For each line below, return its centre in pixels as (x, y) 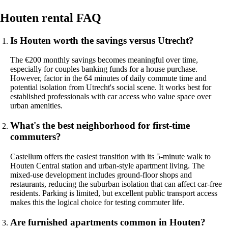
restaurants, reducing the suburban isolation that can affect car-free (116, 184)
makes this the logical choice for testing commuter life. (97, 202)
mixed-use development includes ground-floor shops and (101, 175)
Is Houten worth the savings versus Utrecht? (102, 40)
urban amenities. (36, 106)
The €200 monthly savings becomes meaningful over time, (104, 60)
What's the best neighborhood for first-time (100, 126)
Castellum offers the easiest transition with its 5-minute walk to (110, 156)
